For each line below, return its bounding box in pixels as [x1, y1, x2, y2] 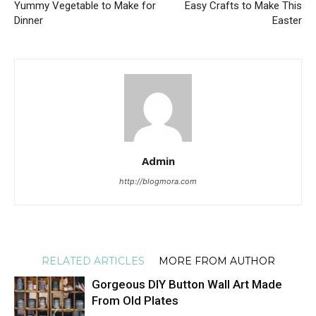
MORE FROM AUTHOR [158, 255, 275, 268]
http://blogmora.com [119, 176, 197, 187]
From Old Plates [92, 293, 178, 308]
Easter [272, 14, 302, 28]
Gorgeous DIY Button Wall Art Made [92, 277, 282, 292]
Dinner [14, 14, 43, 28]
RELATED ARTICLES [41, 255, 145, 268]
